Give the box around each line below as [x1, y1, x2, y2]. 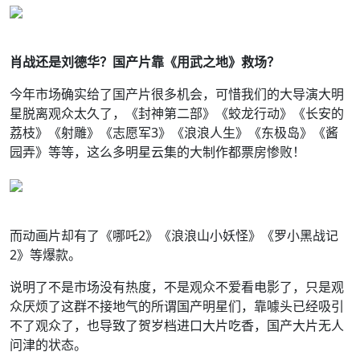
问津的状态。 [10, 336, 87, 354]
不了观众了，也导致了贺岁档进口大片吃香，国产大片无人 [10, 317, 344, 334]
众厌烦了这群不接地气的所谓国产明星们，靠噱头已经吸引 [10, 297, 344, 315]
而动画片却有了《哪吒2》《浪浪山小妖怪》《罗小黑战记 [10, 227, 338, 244]
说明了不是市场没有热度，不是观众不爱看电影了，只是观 [10, 278, 344, 296]
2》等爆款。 [10, 246, 81, 264]
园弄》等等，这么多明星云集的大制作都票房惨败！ [10, 143, 305, 161]
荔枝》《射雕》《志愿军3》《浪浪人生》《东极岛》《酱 [10, 124, 338, 141]
